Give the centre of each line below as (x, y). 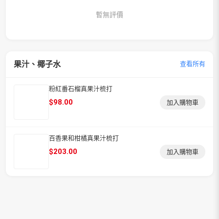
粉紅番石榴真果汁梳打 (81, 88)
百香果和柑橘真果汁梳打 (84, 138)
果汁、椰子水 (37, 64)
